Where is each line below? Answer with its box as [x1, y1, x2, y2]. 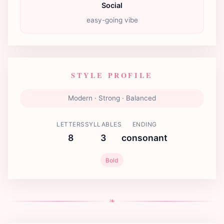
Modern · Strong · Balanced [68, 93, 156, 102]
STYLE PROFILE [71, 69, 153, 80]
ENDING [132, 120, 157, 128]
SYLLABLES [84, 120, 121, 128]
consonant [121, 132, 167, 143]
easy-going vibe [86, 15, 138, 24]
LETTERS [56, 120, 85, 128]
